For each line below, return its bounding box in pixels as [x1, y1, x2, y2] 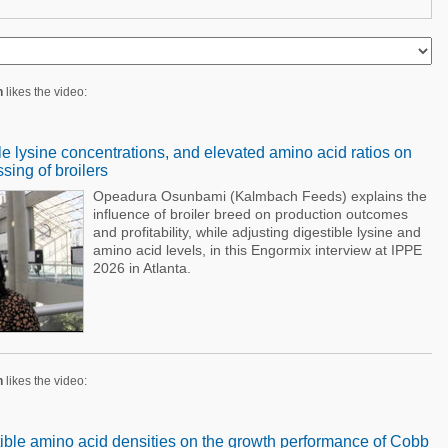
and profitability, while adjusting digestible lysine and [92, 224, 421, 240]
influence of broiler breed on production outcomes [92, 206, 408, 222]
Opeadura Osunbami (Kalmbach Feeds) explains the [92, 188, 427, 204]
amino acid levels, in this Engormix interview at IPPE [92, 242, 422, 258]
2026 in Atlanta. [92, 260, 191, 276]
